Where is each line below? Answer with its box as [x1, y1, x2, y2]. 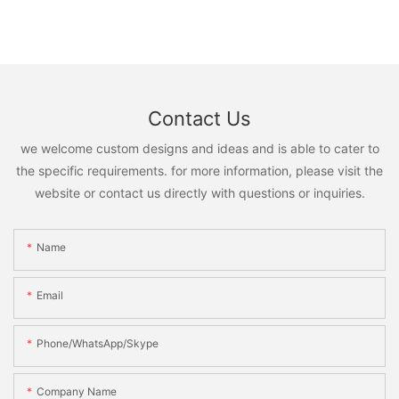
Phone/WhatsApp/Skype [37, 336, 159, 350]
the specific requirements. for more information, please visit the [16, 163, 383, 179]
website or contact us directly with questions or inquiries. [34, 185, 365, 201]
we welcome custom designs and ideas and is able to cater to [20, 141, 379, 157]
